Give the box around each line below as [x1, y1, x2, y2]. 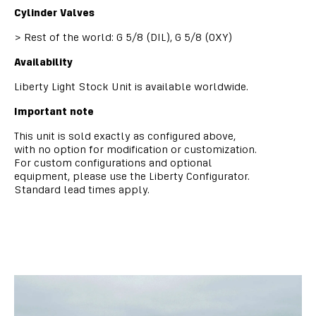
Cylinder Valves [14, 6, 95, 18]
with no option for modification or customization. [14, 143, 257, 155]
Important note [14, 105, 94, 117]
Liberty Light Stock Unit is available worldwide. [14, 80, 248, 92]
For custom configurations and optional [14, 157, 212, 169]
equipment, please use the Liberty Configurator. [14, 170, 250, 182]
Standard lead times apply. [14, 183, 150, 195]
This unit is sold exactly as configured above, [14, 130, 236, 142]
